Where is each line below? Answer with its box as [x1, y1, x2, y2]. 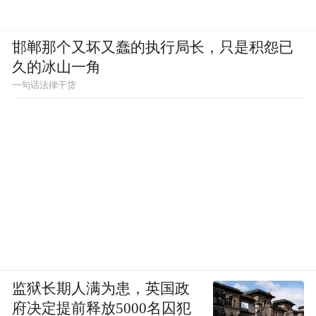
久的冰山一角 [12, 59, 102, 75]
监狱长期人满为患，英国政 [12, 281, 190, 297]
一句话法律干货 [12, 80, 77, 90]
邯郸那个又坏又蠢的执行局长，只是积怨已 [12, 39, 294, 56]
